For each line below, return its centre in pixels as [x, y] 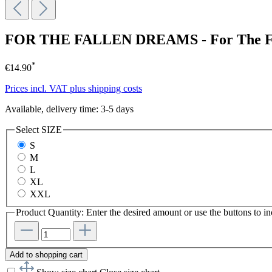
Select [29, 130]
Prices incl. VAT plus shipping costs [73, 89]
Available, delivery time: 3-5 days [69, 109]
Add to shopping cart [46, 255]
